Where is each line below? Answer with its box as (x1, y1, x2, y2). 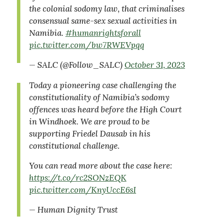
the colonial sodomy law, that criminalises (29, 3, 185, 14)
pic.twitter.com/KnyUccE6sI (29, 184, 136, 195)
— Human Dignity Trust (29, 204, 118, 215)
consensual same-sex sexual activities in (29, 15, 177, 26)
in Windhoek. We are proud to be (29, 116, 150, 127)
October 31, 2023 (124, 59, 185, 70)
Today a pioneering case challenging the (29, 79, 176, 91)
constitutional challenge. (29, 140, 120, 151)
